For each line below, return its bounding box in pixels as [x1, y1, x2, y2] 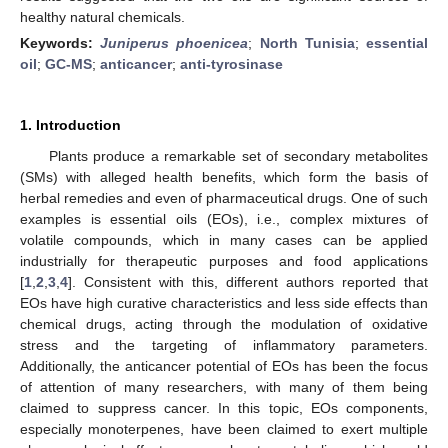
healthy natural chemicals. [20, 8, 185, 25]
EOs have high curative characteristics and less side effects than [20, 294, 428, 311]
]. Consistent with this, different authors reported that [68, 273, 428, 290]
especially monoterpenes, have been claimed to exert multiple [20, 420, 428, 437]
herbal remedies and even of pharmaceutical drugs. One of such [20, 189, 428, 206]
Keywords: [20, 34, 101, 51]
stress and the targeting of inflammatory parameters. [20, 336, 428, 353]
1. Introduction [20, 116, 121, 133]
